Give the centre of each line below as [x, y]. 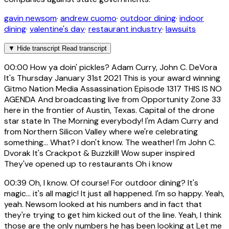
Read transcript [84, 48]
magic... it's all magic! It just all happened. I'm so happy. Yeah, [114, 193]
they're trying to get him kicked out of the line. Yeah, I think [113, 215]
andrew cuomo [88, 18]
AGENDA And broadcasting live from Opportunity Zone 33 [112, 99]
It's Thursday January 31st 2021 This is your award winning [112, 78]
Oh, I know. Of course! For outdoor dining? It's [112, 182]
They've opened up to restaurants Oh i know [88, 164]
